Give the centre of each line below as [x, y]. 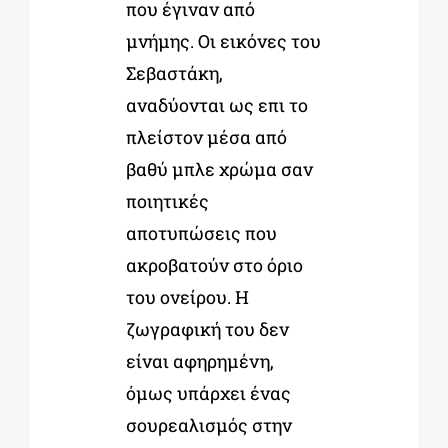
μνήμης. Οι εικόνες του [223, 41]
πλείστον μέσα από [206, 137]
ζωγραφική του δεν [207, 329]
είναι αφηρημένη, [199, 361]
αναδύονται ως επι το [216, 105]
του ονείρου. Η [187, 297]
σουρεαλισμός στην [208, 425]
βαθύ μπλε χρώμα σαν [219, 169]
